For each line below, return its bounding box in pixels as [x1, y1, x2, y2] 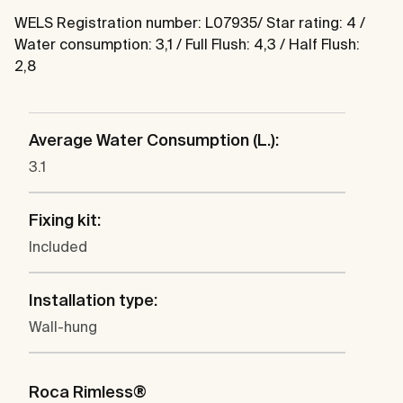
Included [29, 238, 87, 255]
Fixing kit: [29, 210, 101, 230]
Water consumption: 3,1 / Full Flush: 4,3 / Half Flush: [14, 36, 360, 53]
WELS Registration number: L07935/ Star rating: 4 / [14, 14, 365, 31]
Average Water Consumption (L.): [29, 130, 279, 150]
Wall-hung [29, 318, 97, 336]
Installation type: [29, 291, 157, 310]
